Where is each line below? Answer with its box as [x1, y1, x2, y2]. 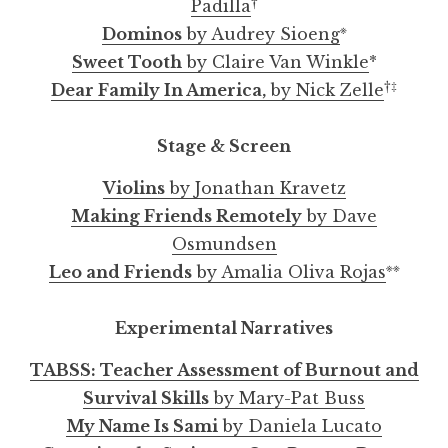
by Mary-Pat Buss [209, 387, 365, 408]
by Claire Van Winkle [181, 51, 369, 72]
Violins [102, 177, 165, 198]
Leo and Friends [48, 261, 192, 282]
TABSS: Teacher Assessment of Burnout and [29, 359, 419, 380]
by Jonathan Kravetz [164, 177, 346, 198]
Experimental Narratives [115, 317, 333, 338]
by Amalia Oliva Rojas [191, 261, 386, 282]
